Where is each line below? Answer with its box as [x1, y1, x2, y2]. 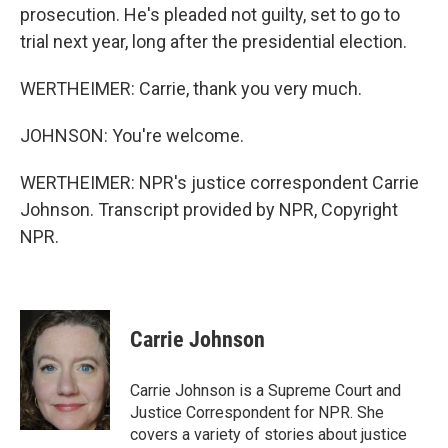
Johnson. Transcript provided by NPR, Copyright [20, 199, 398, 220]
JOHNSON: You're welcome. [20, 125, 244, 146]
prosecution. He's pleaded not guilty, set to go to [20, 4, 400, 25]
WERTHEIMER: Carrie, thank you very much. [20, 78, 362, 99]
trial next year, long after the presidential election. [20, 31, 407, 52]
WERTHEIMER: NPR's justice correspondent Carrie [20, 172, 419, 193]
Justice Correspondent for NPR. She [130, 403, 384, 422]
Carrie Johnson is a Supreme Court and [130, 381, 401, 400]
